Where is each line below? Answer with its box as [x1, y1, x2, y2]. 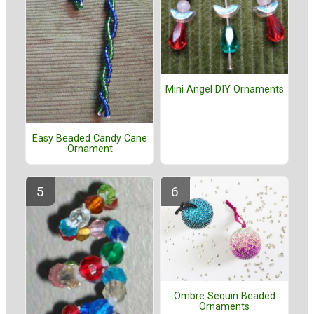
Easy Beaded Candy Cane [32, 132, 147, 144]
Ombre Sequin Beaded [173, 290, 275, 303]
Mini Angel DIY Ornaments [165, 83, 284, 96]
